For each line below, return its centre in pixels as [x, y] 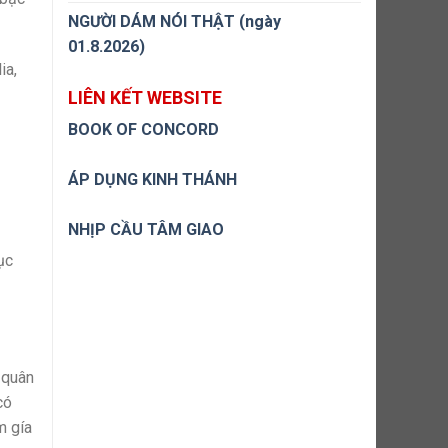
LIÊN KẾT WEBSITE [145, 97]
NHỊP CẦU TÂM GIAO [146, 229]
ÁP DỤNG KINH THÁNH [152, 179]
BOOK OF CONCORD [143, 129]
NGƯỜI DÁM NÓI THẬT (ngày [174, 21]
